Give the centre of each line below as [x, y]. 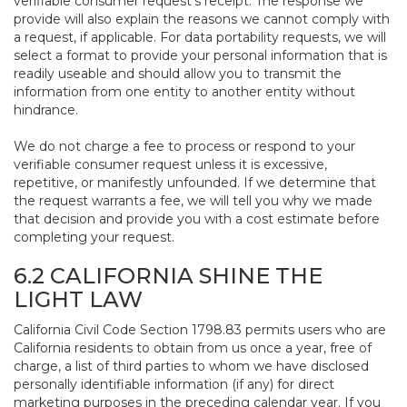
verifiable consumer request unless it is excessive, [170, 164]
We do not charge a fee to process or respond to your [184, 146]
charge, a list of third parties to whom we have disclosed [191, 366]
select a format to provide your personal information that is [200, 55]
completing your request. [94, 237]
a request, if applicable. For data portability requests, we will [200, 37]
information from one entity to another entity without [184, 92]
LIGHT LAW [78, 299]
